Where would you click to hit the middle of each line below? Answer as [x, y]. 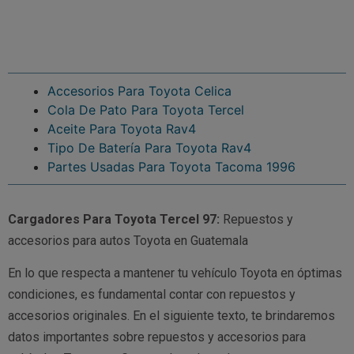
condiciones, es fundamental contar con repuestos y [152, 295]
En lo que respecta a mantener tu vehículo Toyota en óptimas [175, 273]
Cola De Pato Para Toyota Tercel [146, 109]
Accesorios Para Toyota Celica [139, 90]
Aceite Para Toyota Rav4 [122, 128]
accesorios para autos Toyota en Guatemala [128, 240]
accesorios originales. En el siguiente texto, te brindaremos [171, 316]
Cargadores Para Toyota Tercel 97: [114, 219]
